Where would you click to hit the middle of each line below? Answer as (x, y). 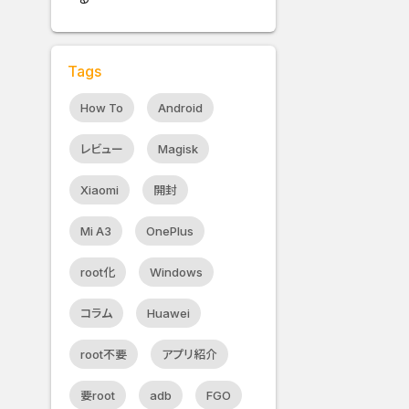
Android (181, 108)
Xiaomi (100, 190)
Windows (177, 273)
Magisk (178, 149)
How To (102, 108)
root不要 (104, 355)
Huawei (169, 314)
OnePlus (170, 231)
